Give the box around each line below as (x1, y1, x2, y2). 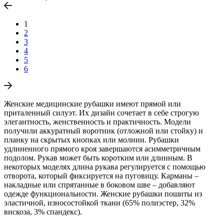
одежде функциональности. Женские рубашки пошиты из (4, 189, 202, 198)
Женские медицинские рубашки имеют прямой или (4, 99, 181, 108)
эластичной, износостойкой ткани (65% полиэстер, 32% (4, 198, 195, 207)
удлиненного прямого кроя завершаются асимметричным (4, 144, 200, 153)
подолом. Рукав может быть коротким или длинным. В (4, 153, 192, 162)
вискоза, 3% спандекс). (4, 207, 82, 216)
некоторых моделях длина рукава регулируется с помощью (4, 162, 205, 171)
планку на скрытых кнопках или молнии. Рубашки (4, 135, 179, 144)
